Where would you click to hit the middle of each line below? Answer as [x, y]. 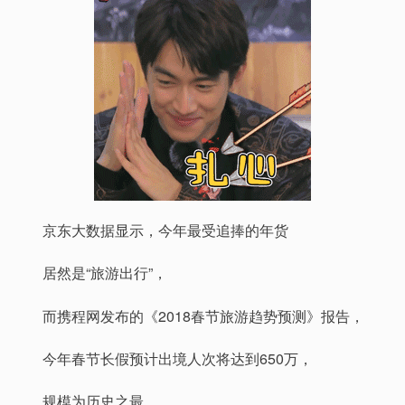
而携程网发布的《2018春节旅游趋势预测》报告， [203, 316]
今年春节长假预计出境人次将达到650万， [178, 358]
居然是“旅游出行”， [105, 273]
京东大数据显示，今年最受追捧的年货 [165, 231]
